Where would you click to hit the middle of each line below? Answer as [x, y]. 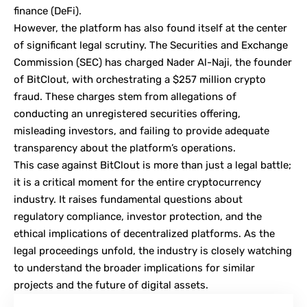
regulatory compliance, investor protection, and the [138, 217]
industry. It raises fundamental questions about [128, 200]
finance [31, 11]
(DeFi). [65, 11]
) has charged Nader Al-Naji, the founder [195, 63]
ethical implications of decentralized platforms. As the [144, 234]
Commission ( [47, 63]
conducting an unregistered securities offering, [127, 114]
